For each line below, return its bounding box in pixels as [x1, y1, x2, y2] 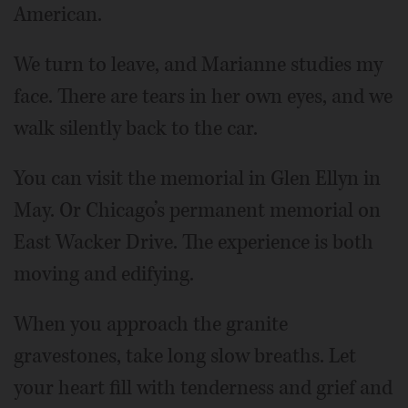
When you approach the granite [14, 310, 288, 338]
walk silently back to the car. [14, 114, 258, 142]
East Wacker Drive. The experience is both [14, 228, 373, 256]
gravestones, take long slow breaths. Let [14, 342, 356, 370]
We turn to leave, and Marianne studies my [14, 50, 382, 78]
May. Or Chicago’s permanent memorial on [14, 196, 381, 224]
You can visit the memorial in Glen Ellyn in [14, 164, 381, 192]
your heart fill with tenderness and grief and [14, 373, 393, 402]
